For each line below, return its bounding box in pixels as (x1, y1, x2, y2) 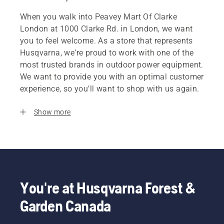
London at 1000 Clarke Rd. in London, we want (20, 24, 193, 34)
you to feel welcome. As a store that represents (20, 36, 193, 46)
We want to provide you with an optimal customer (20, 72, 204, 82)
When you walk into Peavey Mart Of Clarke (20, 12, 177, 22)
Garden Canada (20, 196, 111, 215)
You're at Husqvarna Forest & (20, 178, 196, 197)
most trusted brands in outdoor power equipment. (20, 60, 203, 70)
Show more (34, 108, 71, 116)
